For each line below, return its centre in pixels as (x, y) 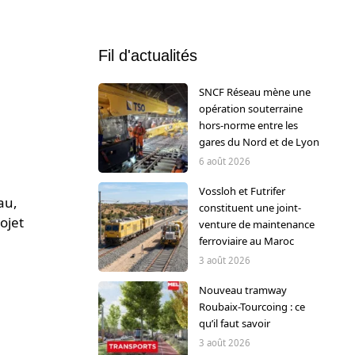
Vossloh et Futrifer (242, 191)
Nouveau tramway (242, 290)
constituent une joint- (250, 207)
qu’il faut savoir (234, 323)
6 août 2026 (224, 161)
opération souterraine (250, 108)
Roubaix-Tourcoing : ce (252, 306)
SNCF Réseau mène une (254, 92)
